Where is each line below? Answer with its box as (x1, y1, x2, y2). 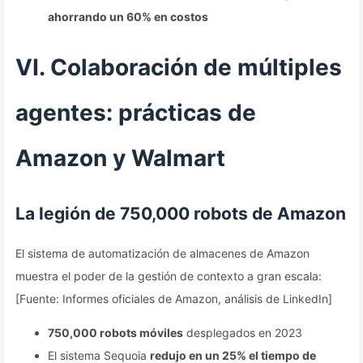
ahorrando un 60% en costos (48, 10, 208, 23)
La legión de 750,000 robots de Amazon (15, 203, 346, 224)
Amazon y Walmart (15, 144, 225, 172)
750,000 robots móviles (48, 326, 183, 340)
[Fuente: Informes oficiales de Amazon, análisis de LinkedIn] (15, 292, 332, 305)
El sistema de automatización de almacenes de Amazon (15, 246, 310, 260)
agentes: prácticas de (15, 99, 256, 126)
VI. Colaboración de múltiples (15, 53, 342, 81)
